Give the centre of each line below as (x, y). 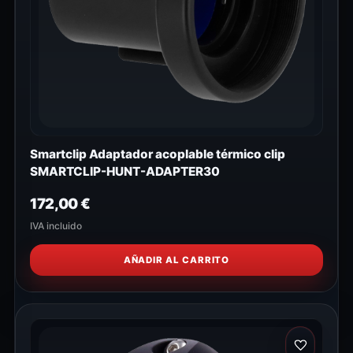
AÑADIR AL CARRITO (176, 260)
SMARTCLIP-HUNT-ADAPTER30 (125, 172)
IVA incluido (56, 226)
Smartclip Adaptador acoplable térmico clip (158, 154)
